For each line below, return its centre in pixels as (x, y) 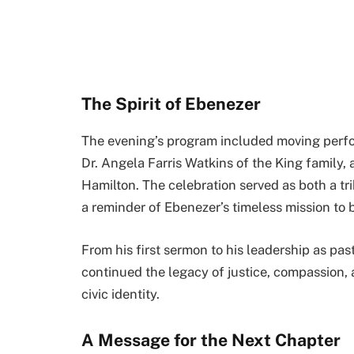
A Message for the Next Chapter (211, 340)
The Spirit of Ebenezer (171, 104)
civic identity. (121, 294)
